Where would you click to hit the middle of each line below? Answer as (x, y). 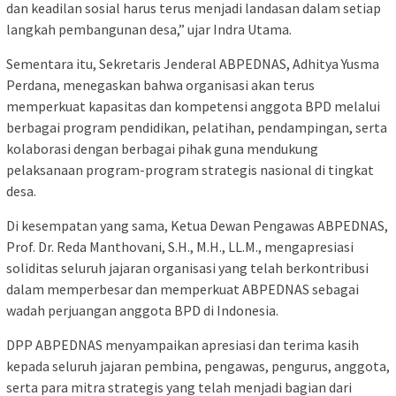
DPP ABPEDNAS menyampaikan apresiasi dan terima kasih (183, 345)
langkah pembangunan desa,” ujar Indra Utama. (149, 30)
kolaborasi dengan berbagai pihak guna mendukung (162, 149)
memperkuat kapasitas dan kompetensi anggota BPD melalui (193, 107)
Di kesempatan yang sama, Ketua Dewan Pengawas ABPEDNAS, (197, 226)
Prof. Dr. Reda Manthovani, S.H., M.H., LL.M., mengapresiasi (180, 247)
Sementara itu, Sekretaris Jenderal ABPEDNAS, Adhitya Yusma (193, 64)
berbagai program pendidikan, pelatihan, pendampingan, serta (197, 128)
